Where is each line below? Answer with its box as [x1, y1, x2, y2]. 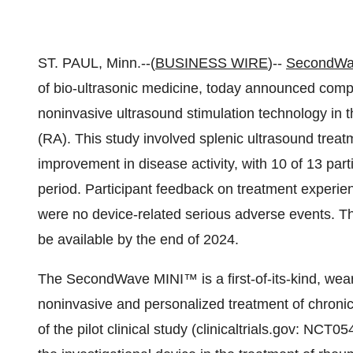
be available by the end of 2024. [38, 232, 239, 247]
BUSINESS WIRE [155, 55, 268, 71]
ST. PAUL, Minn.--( [38, 55, 155, 71]
